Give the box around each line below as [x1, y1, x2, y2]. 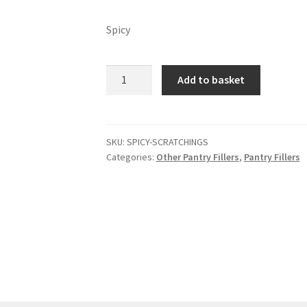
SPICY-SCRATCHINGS [126, 136, 208, 149]
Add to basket [177, 73, 245, 87]
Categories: [106, 151, 156, 164]
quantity [105, 99, 145, 114]
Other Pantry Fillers [156, 151, 239, 164]
